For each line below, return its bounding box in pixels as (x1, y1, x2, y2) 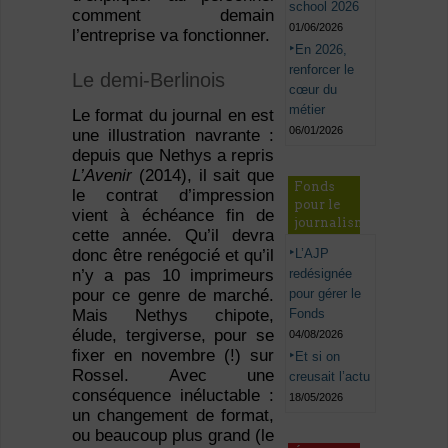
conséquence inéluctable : (71, 386, 275, 406)
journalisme (294, 214, 375, 230)
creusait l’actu (289, 368, 371, 384)
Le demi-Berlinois (71, 69, 225, 92)
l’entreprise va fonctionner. (71, 26, 270, 46)
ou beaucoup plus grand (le (71, 426, 275, 446)
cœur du (289, 81, 338, 97)
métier (289, 101, 326, 117)
